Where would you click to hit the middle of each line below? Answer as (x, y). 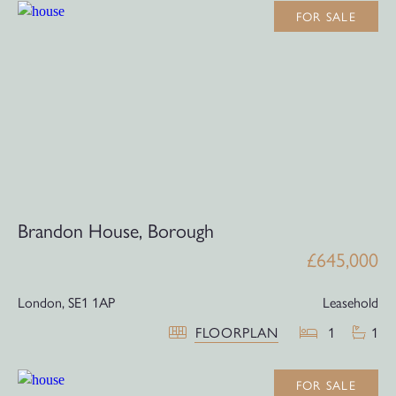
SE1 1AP (91, 302)
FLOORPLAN (236, 332)
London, (41, 302)
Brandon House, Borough (116, 230)
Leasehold (350, 302)
